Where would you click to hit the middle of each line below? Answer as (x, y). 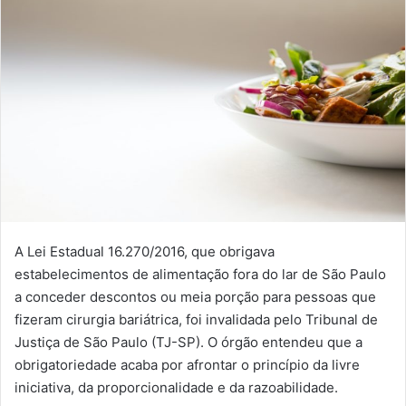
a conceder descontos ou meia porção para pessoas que (195, 296)
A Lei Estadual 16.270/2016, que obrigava (145, 251)
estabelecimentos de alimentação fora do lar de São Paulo (200, 274)
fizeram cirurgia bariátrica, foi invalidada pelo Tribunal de (196, 319)
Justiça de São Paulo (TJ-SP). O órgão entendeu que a (188, 342)
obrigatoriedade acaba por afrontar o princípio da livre (187, 364)
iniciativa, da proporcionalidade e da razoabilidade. (176, 387)
